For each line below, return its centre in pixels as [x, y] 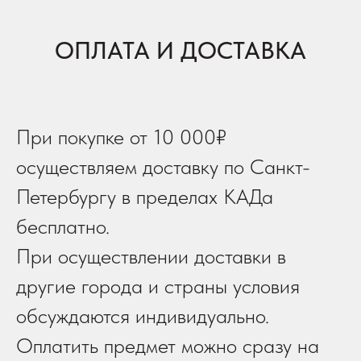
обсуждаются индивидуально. [143, 316]
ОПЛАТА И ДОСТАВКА [180, 50]
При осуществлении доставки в [151, 256]
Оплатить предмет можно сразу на [168, 346]
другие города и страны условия [158, 286]
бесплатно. [63, 226]
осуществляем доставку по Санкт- [163, 167]
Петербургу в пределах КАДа [145, 197]
